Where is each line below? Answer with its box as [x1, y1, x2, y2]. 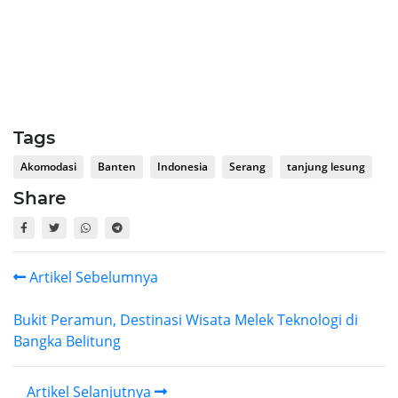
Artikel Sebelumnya [26, 267, 158, 287]
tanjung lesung [287, 158, 365, 174]
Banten [98, 158, 136, 174]
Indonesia [157, 158, 208, 174]
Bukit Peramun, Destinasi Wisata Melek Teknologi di [13, 309, 358, 330]
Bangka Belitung [13, 330, 121, 351]
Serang [229, 158, 266, 174]
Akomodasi [20, 158, 76, 174]
